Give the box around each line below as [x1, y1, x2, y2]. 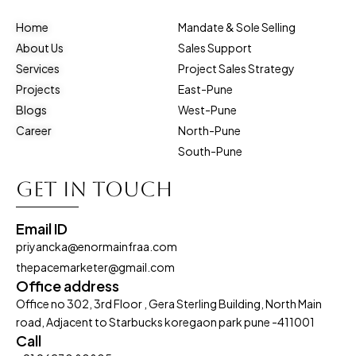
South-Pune [178, 144, 242, 158]
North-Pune [178, 123, 241, 137]
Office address [16, 277, 119, 295]
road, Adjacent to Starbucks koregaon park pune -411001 [16, 315, 315, 329]
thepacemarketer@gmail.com [16, 260, 175, 274]
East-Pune [178, 82, 233, 96]
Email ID [16, 219, 68, 238]
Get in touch [16, 177, 172, 201]
